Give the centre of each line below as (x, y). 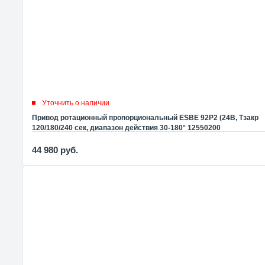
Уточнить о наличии (76, 103)
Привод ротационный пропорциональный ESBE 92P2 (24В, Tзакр (145, 117)
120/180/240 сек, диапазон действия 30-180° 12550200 (126, 127)
